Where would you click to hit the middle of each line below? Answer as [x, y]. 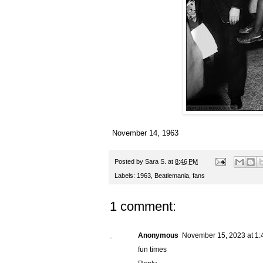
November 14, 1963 [145, 133]
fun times [152, 250]
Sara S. [156, 161]
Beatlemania [172, 176]
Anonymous [158, 236]
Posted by [130, 161]
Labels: [126, 176]
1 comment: [143, 207]
